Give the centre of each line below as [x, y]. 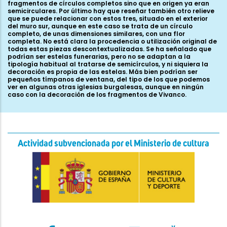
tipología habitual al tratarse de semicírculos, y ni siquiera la [108, 64]
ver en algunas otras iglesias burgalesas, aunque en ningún [106, 87]
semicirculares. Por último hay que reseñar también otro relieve [111, 11]
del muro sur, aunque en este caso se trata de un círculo [100, 26]
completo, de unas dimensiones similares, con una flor [96, 34]
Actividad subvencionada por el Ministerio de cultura [113, 144]
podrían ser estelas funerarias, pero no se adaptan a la [99, 57]
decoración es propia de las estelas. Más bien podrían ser [103, 72]
